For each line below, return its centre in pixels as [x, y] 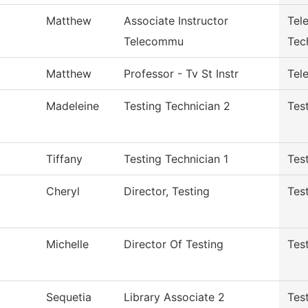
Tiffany [64, 159]
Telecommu [154, 41]
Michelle [67, 244]
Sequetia [69, 297]
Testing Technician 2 [177, 106]
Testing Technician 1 [176, 159]
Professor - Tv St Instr [181, 74]
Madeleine [73, 106]
